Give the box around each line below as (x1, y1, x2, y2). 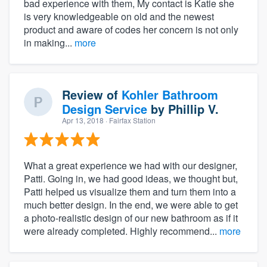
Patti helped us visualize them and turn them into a (24, 184, 236, 198)
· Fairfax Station (104, 114, 156, 125)
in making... (24, 35, 74, 49)
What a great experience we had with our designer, (24, 158, 237, 172)
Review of (62, 85, 122, 103)
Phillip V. (168, 100, 219, 117)
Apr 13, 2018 (62, 114, 104, 125)
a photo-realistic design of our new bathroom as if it (24, 210, 238, 225)
